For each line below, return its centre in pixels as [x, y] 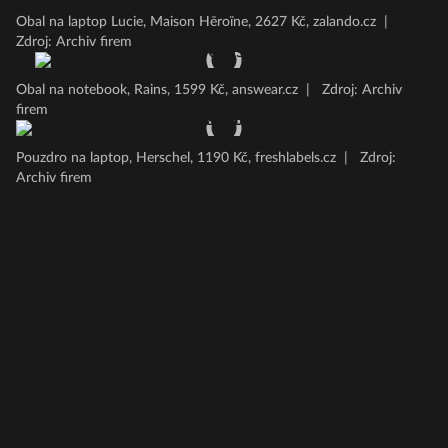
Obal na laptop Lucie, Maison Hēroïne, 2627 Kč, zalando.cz [196, 22]
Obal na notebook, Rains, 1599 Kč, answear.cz [157, 90]
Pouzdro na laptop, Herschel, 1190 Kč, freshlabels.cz [176, 158]
